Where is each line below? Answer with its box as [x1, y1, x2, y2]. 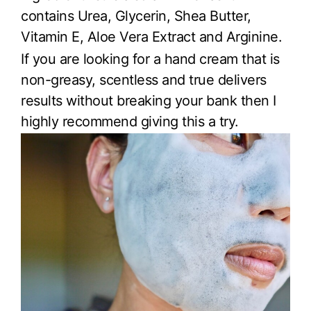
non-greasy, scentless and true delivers [21, 72, 267, 89]
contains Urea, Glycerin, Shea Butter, [21, 8, 251, 25]
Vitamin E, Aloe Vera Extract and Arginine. [21, 28, 282, 46]
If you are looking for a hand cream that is [21, 51, 280, 68]
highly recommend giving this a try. [21, 113, 239, 131]
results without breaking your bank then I [21, 92, 276, 110]
